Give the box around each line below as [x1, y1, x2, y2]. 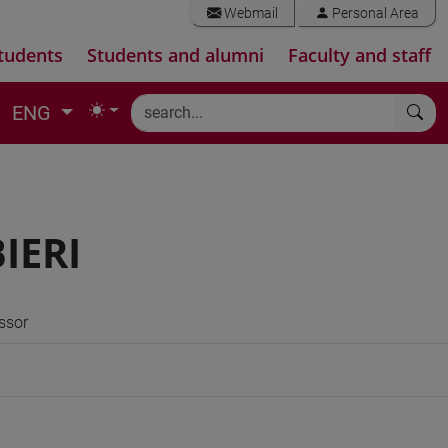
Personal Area [329, 5, 419, 22]
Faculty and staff [288, 43, 431, 67]
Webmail [221, 5, 278, 22]
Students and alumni [87, 43, 264, 67]
